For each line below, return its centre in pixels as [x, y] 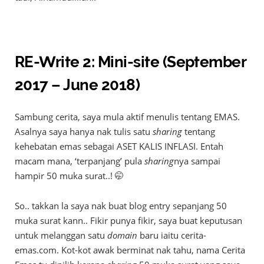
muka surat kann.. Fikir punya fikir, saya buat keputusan [128, 221]
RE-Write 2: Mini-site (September [131, 62]
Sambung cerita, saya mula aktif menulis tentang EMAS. [127, 117]
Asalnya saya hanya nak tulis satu [84, 132]
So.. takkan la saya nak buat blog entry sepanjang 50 [121, 206]
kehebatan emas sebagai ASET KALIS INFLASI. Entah [119, 146]
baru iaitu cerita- [172, 235]
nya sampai [197, 161]
